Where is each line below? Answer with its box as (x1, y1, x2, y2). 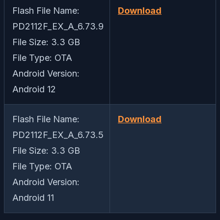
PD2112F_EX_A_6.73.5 (12, 130, 104, 140)
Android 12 (12, 84, 56, 95)
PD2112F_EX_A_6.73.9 (12, 21, 104, 32)
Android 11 (12, 192, 54, 203)
